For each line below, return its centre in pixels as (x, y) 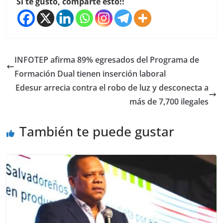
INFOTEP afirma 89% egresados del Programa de (107, 60)
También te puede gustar (97, 132)
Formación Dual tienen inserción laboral (90, 74)
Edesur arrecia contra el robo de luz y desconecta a (112, 88)
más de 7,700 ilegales (169, 102)
